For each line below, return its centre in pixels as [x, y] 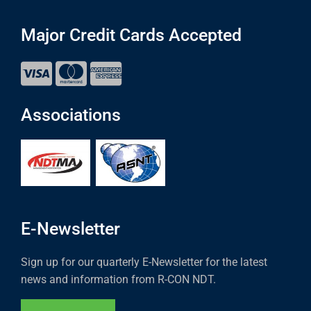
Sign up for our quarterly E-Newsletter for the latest [144, 262]
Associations [71, 115]
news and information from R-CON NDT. [118, 279]
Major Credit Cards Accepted [131, 35]
